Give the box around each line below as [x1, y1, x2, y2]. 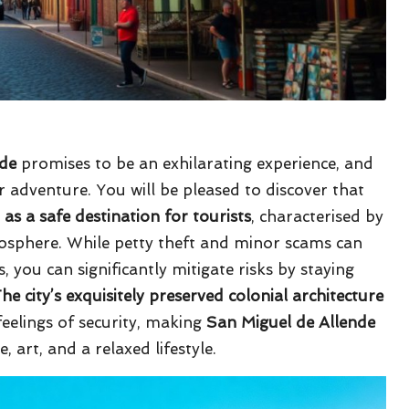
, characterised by [251, 206, 383, 225]
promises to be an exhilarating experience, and [16, 153, 373, 173]
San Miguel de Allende [206, 312, 375, 331]
